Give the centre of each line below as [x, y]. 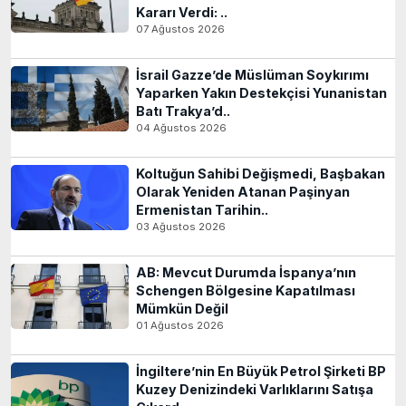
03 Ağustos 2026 [181, 226]
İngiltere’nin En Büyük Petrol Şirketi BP [261, 371]
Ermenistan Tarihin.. [202, 209]
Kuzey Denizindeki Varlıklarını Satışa [255, 389]
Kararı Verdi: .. [182, 12]
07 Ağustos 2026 [180, 29]
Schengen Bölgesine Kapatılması [246, 290]
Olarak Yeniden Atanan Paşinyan [243, 191]
